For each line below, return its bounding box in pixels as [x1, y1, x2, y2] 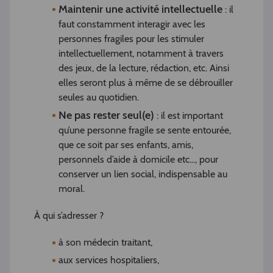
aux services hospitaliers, [58, 254, 159, 266]
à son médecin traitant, [58, 236, 152, 249]
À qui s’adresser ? [34, 210, 104, 222]
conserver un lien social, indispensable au [58, 168, 227, 180]
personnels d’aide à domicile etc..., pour [58, 154, 218, 166]
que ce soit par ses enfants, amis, [58, 139, 193, 151]
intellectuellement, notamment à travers [58, 48, 224, 60]
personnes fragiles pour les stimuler [58, 33, 204, 45]
